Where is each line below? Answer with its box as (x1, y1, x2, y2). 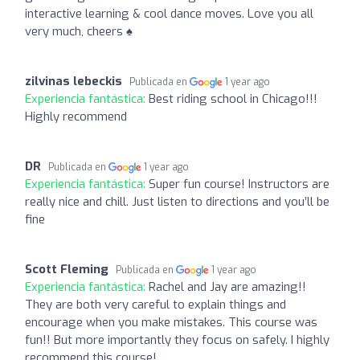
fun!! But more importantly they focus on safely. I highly (25, 331, 329, 348)
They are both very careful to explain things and (25, 296, 286, 313)
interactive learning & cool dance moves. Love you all (25, 5, 313, 22)
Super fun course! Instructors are (149, 175, 329, 192)
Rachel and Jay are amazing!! (149, 278, 306, 295)
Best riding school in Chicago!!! (149, 90, 317, 107)
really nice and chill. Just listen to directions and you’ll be (25, 193, 329, 210)
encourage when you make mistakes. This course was (25, 313, 317, 330)
